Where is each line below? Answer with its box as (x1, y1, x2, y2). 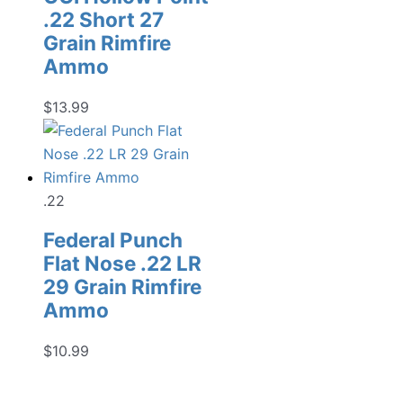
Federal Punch (43, 228, 183, 253)
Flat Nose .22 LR (43, 251, 201, 276)
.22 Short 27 (43, 6, 164, 31)
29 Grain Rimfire (43, 274, 201, 300)
